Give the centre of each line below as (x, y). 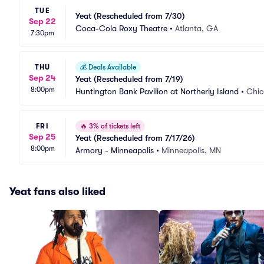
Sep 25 (42, 136)
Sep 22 (42, 21)
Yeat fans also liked (57, 192)
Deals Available (111, 67)
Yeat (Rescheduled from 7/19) (129, 79)
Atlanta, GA (197, 28)
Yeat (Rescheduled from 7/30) (130, 16)
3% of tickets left (114, 126)
